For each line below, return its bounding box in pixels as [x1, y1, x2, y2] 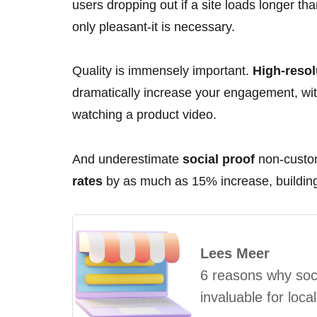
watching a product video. [72, 108, 217, 122]
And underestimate [72, 151, 183, 166]
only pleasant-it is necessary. [72, 19, 235, 34]
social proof [183, 151, 255, 166]
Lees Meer [200, 245, 270, 261]
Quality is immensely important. [72, 64, 253, 79]
